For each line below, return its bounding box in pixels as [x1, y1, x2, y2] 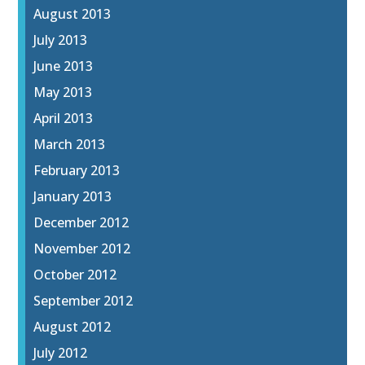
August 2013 [33, 5, 112, 24]
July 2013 [33, 31, 88, 50]
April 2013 [33, 109, 94, 128]
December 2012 [33, 213, 130, 232]
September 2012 [33, 292, 134, 310]
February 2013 [33, 161, 121, 180]
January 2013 [33, 187, 112, 206]
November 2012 [33, 240, 131, 258]
